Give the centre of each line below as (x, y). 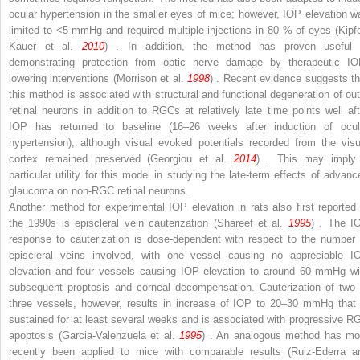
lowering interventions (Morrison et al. (98, 78)
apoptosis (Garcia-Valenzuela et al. (94, 335)
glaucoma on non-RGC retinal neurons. (99, 190)
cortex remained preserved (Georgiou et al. (121, 158)
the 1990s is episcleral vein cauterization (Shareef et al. (149, 223)
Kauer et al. (45, 46)
